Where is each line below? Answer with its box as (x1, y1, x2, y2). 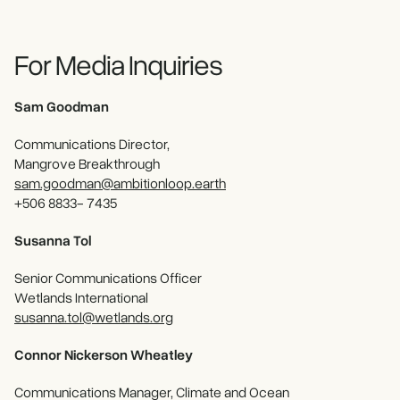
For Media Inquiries (14, 46, 222, 82)
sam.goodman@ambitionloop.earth (14, 174, 226, 193)
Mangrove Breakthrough (14, 154, 160, 173)
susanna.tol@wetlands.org (14, 308, 173, 327)
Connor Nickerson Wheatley (14, 346, 193, 364)
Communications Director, (14, 135, 170, 154)
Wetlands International (14, 288, 148, 307)
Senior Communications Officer (14, 269, 202, 287)
